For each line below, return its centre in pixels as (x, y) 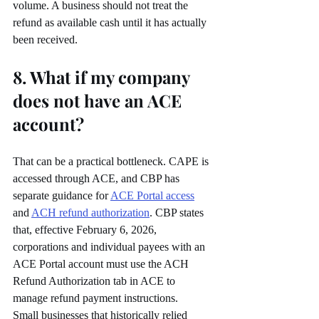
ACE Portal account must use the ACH (102, 264)
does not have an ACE (99, 101)
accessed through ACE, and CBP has (98, 179)
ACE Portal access (152, 196)
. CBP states (178, 213)
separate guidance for (62, 196)
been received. (45, 40)
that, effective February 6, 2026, (86, 230)
